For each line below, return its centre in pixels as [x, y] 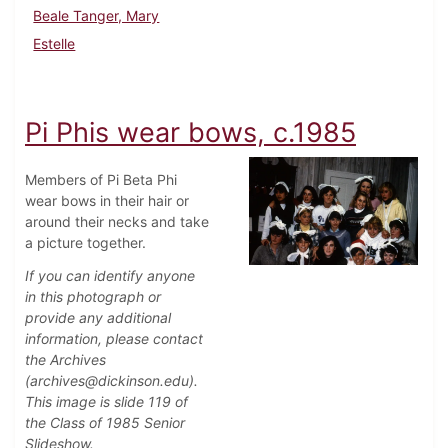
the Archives [65, 360]
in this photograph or [93, 297]
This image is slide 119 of [106, 402]
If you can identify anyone [110, 276]
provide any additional [98, 318]
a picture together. [85, 243]
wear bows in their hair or [107, 201]
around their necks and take [117, 222]
